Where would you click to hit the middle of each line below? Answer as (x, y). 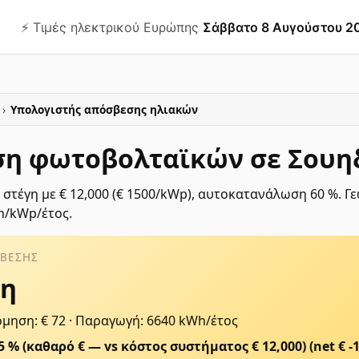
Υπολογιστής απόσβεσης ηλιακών (104, 109)
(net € (329, 346)
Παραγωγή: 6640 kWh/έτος (157, 321)
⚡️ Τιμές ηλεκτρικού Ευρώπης (109, 27)
